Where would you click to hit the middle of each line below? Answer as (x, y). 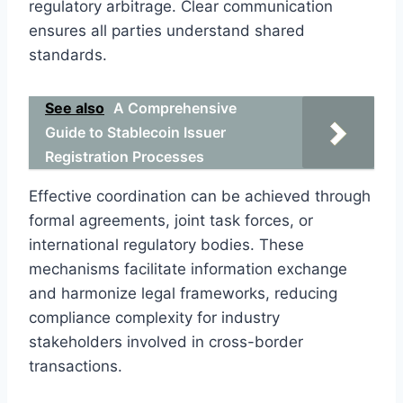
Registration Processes (125, 156)
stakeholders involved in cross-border (166, 341)
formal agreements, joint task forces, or (171, 220)
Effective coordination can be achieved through (200, 196)
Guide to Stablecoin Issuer (135, 132)
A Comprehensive (175, 107)
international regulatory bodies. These (166, 244)
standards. (68, 54)
